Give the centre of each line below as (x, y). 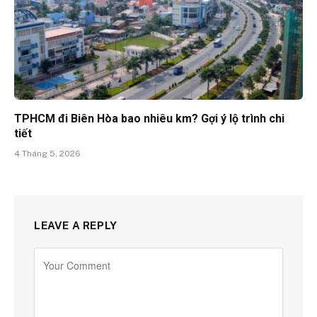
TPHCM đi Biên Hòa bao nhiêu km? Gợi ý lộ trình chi (149, 118)
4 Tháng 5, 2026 (47, 153)
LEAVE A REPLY (76, 225)
